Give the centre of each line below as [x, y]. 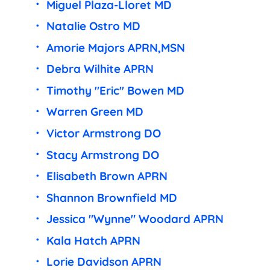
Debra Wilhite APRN [100, 69]
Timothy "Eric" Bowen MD [115, 90]
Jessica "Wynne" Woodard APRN [135, 219]
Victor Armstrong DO [103, 133]
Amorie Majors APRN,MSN [115, 47]
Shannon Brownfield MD [111, 197]
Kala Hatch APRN [93, 240]
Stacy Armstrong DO [102, 155]
